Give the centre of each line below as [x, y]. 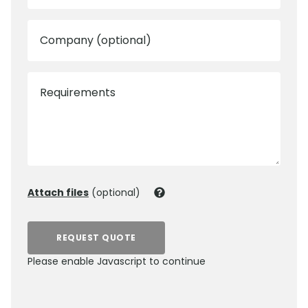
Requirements [78, 93]
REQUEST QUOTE [96, 238]
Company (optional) [96, 41]
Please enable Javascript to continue [117, 262]
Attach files [58, 193]
